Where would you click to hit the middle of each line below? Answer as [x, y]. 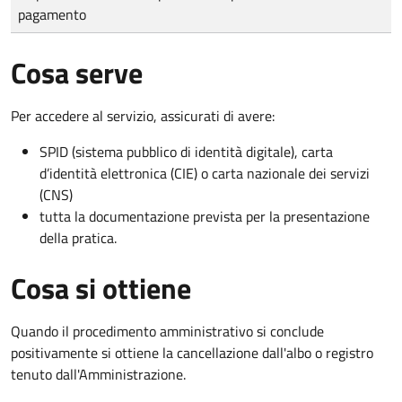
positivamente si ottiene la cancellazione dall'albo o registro [192, 352]
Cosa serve [77, 72]
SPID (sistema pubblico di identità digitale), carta [186, 151]
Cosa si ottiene [101, 288]
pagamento [52, 14]
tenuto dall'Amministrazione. [98, 374]
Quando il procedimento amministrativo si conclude [167, 331]
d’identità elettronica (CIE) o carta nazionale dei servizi [205, 173]
